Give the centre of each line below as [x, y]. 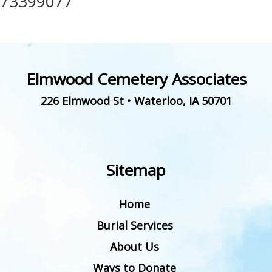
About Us [134, 247]
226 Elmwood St [82, 101]
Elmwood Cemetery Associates [136, 79]
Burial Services [134, 226]
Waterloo [158, 101]
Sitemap [136, 170]
